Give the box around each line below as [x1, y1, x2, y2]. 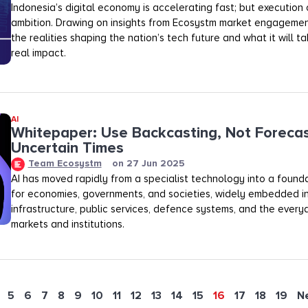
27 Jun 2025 [126, 157, 185, 170]
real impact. [10, 46, 66, 59]
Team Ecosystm [27, 157, 102, 169]
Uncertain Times [10, 138, 124, 157]
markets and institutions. [10, 217, 124, 230]
